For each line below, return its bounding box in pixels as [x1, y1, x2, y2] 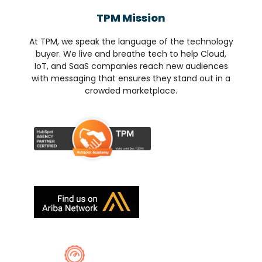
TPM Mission [96, 11, 166, 26]
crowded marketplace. [85, 85, 177, 97]
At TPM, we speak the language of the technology [29, 36, 233, 48]
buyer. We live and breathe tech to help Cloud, [36, 48, 226, 60]
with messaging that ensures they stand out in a [32, 73, 230, 85]
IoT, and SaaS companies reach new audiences [34, 60, 228, 73]
